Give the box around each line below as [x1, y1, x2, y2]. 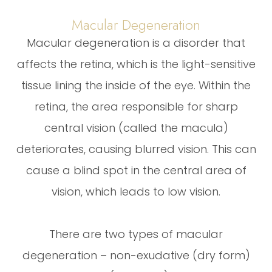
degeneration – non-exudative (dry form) [22, 247, 250, 263]
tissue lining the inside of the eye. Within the [21, 77, 251, 93]
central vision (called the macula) [44, 120, 228, 135]
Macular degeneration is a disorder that [27, 35, 245, 50]
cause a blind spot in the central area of [25, 162, 246, 178]
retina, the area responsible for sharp [34, 98, 238, 114]
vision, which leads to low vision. [52, 183, 220, 199]
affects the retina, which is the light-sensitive [16, 56, 256, 72]
